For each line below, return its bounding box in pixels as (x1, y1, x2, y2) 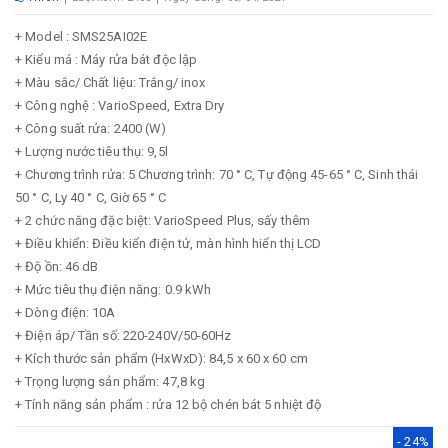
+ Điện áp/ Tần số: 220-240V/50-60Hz (15, 328, 232, 343)
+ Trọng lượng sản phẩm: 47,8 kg (15, 374, 206, 389)
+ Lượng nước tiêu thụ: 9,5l (15, 144, 168, 159)
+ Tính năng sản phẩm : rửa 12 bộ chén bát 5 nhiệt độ (15, 397, 322, 412)
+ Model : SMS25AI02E (15, 29, 147, 44)
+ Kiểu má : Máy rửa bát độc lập (15, 52, 198, 67)
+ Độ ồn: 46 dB (15, 259, 99, 274)
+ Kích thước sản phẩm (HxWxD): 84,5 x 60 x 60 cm (15, 351, 308, 366)
